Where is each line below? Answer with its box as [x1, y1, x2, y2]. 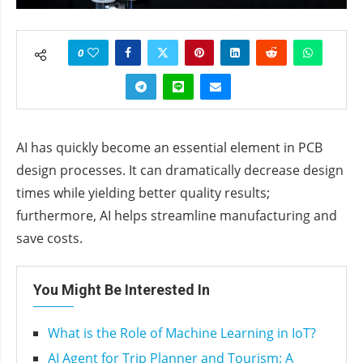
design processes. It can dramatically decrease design [16, 161, 344, 180]
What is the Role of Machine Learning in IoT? [48, 324, 316, 343]
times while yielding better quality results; [16, 184, 270, 203]
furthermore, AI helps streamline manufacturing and [16, 207, 337, 225]
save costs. [16, 229, 83, 248]
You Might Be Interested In [33, 281, 210, 299]
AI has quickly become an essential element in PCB [16, 139, 322, 157]
